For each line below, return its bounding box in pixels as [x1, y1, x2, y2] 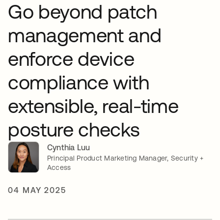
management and [8, 24, 162, 46]
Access [47, 163, 71, 171]
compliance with [8, 71, 149, 93]
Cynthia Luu [47, 142, 90, 152]
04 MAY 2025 [8, 185, 67, 194]
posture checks [8, 118, 140, 140]
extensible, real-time [8, 94, 179, 117]
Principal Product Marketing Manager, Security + [47, 154, 204, 162]
